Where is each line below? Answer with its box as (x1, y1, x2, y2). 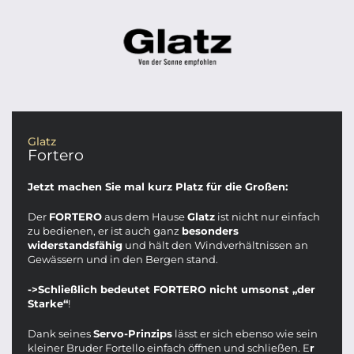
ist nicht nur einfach (215, 210, 320, 223)
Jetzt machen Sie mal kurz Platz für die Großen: (28, 180, 288, 193)
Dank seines (28, 327, 93, 340)
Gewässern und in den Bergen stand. (28, 253, 218, 265)
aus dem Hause (102, 210, 187, 223)
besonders (182, 224, 239, 237)
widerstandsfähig (28, 239, 122, 251)
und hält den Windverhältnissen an (122, 239, 308, 251)
